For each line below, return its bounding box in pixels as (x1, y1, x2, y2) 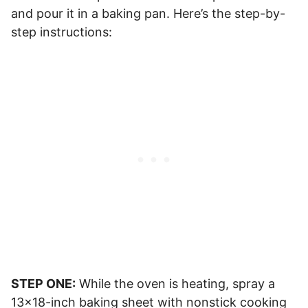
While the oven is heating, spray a (76, 276, 275, 291)
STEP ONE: (11, 276, 76, 291)
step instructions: (11, 24, 112, 39)
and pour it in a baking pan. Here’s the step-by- (11, 5, 285, 21)
